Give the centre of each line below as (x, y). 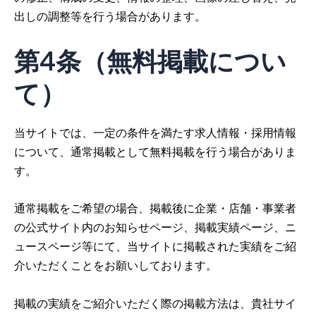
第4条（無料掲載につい (150, 61)
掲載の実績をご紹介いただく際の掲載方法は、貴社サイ (155, 303)
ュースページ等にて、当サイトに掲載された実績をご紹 (155, 247)
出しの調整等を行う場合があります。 (110, 16)
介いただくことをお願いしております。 (116, 266)
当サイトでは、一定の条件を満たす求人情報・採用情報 (155, 133)
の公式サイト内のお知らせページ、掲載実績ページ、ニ (155, 227)
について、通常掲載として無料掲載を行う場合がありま (155, 152)
